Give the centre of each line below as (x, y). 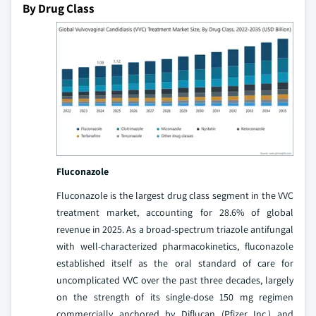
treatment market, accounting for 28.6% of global (175, 212)
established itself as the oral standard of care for (175, 263)
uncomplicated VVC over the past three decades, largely (175, 280)
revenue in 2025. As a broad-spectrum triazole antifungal (175, 229)
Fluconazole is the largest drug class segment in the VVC (175, 195)
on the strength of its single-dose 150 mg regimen (175, 297)
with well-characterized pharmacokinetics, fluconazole (175, 246)
